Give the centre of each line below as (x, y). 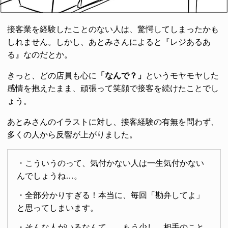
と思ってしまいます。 (57, 208)
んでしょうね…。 (49, 176)
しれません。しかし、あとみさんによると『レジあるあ (109, 42)
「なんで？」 (121, 75)
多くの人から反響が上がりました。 (72, 134)
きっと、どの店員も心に (52, 75)
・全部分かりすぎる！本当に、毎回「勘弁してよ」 (110, 195)
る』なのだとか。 (40, 54)
